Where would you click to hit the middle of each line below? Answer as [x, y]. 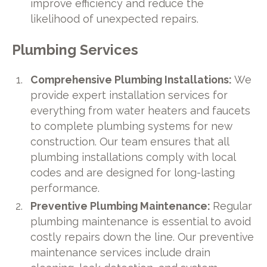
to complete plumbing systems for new [132, 126]
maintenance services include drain [121, 252]
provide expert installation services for [129, 95]
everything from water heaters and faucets [141, 111]
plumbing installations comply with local [133, 157]
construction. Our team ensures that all [130, 142]
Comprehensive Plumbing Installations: [133, 80]
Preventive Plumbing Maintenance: [122, 206]
